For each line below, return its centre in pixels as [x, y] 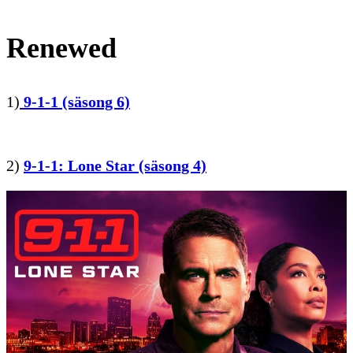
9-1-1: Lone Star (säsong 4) [115, 165]
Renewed [61, 48]
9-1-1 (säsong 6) [75, 101]
